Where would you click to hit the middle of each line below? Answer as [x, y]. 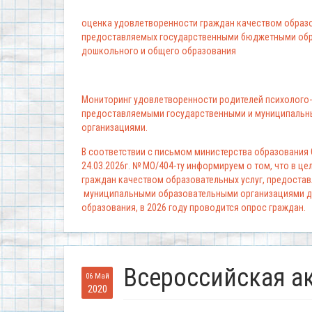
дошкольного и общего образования [159, 51]
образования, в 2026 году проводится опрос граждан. [195, 208]
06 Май [97, 276]
